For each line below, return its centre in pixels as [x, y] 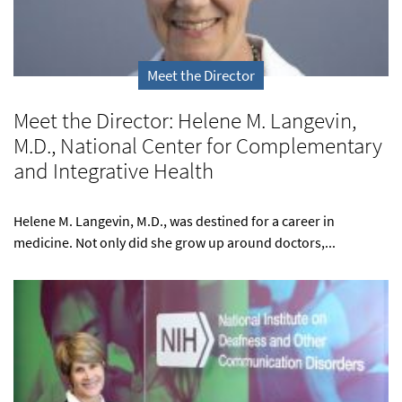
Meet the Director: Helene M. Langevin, [185, 121]
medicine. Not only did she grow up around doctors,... [175, 243]
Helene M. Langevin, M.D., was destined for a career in [174, 221]
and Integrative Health [114, 171]
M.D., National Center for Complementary [198, 146]
